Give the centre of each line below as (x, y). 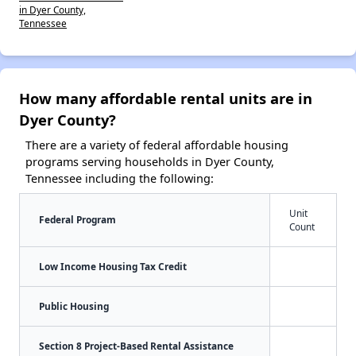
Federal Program (77, 219)
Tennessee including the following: (120, 178)
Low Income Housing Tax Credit (113, 266)
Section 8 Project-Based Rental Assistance (136, 345)
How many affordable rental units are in (166, 98)
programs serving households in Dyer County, (150, 161)
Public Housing (74, 306)
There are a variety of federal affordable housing (157, 145)
